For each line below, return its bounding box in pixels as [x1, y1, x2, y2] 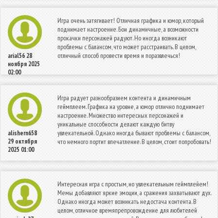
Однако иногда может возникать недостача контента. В [57, 197, 197, 206]
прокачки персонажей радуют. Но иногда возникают [57, 33, 187, 42]
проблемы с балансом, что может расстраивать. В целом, [57, 42, 196, 51]
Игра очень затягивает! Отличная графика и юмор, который [57, 16, 204, 25]
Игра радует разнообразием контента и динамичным [57, 93, 191, 102]
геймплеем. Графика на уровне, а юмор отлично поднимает [57, 102, 204, 111]
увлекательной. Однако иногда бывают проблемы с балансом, [57, 128, 210, 137]
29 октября [8, 137, 37, 145]
